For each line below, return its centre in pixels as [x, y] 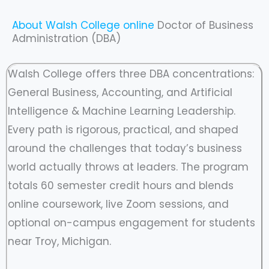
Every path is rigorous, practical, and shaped [123, 130]
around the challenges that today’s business [125, 148]
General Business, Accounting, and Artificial [120, 92]
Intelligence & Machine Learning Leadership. [122, 111]
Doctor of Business [205, 25]
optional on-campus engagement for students [131, 223]
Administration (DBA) [66, 38]
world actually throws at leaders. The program [128, 167]
